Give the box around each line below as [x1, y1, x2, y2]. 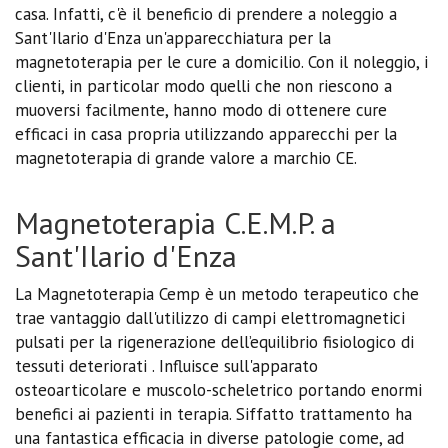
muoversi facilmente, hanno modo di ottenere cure [15, 98, 387, 121]
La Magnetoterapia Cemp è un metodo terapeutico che [15, 282, 419, 305]
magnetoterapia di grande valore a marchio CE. [15, 146, 357, 169]
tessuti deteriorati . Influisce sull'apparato [15, 354, 318, 377]
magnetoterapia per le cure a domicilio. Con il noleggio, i [15, 50, 428, 73]
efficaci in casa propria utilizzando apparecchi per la [15, 122, 397, 145]
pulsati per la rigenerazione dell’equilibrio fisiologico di [15, 330, 414, 353]
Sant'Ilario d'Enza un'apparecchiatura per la [15, 26, 331, 49]
